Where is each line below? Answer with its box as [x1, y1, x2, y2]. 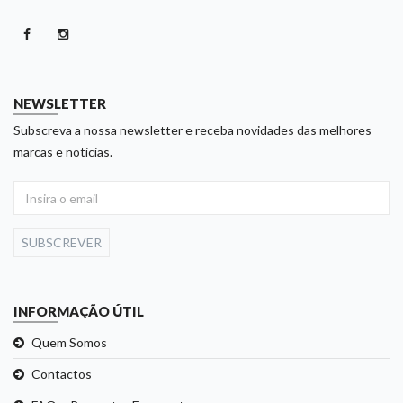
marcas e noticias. [13, 144, 112, 160]
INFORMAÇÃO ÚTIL [13, 303, 144, 320]
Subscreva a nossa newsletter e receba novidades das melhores [13, 122, 372, 139]
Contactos [31, 366, 92, 382]
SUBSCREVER [22, 235, 102, 251]
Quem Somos [31, 335, 107, 351]
